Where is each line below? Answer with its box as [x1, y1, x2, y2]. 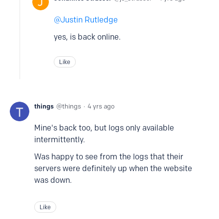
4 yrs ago [88, 102, 114, 110]
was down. [34, 175, 72, 185]
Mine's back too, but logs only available [34, 123, 174, 133]
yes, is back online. [54, 32, 121, 42]
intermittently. [34, 135, 85, 145]
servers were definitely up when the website [34, 164, 192, 174]
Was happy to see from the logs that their [34, 152, 183, 162]
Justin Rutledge [61, 15, 118, 25]
